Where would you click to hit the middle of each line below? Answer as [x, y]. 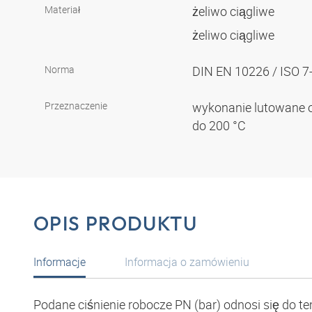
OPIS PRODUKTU [115, 224]
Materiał [62, 10]
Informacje [60, 262]
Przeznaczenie [76, 106]
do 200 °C [220, 126]
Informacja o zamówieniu [187, 262]
